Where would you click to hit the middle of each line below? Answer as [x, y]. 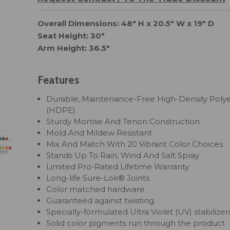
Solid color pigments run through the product [136, 223]
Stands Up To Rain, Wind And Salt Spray [123, 156]
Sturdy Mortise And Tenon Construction [123, 122]
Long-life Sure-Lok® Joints [98, 178]
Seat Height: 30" [71, 36]
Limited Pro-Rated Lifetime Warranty [118, 167]
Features [58, 80]
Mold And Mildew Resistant [99, 133]
